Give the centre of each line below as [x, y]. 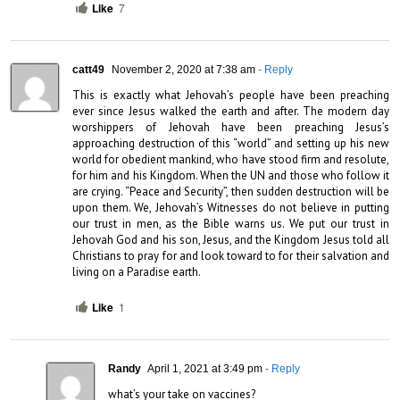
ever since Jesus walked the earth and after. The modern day [231, 111]
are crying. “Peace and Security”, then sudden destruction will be [231, 191]
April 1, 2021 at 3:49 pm [204, 368]
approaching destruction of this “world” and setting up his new [231, 143]
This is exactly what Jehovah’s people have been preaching [231, 95]
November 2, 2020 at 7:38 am [182, 69]
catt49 [88, 69]
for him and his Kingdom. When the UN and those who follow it [231, 175]
